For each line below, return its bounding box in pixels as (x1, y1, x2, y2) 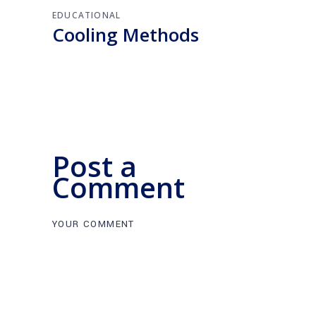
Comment (52, 167, 185, 207)
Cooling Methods (52, 21, 199, 47)
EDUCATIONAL (52, 8, 121, 21)
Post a (52, 146, 137, 186)
